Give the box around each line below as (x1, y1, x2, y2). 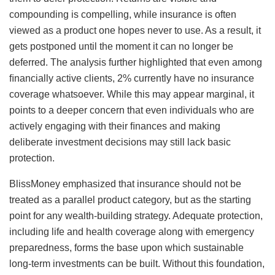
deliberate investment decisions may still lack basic (9, 136, 231, 147)
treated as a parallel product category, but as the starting (9, 194, 251, 205)
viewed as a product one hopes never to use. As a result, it (9, 25, 261, 36)
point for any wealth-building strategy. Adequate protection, (9, 210, 263, 221)
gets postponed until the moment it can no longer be (9, 41, 233, 52)
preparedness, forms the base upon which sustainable (9, 242, 244, 253)
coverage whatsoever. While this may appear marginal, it (9, 88, 254, 99)
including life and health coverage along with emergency (9, 226, 254, 237)
